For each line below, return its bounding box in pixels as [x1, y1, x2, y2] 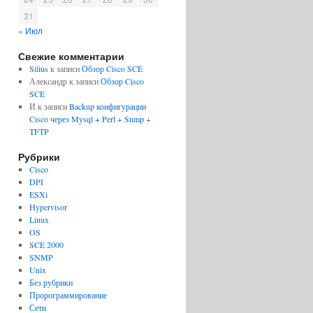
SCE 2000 [29, 239, 64, 250]
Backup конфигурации [68, 101, 146, 112]
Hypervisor [29, 201, 67, 212]
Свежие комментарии [18, 49, 124, 63]
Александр [29, 75, 67, 87]
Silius [29, 63, 48, 74]
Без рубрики [29, 277, 73, 288]
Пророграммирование [29, 289, 107, 300]
